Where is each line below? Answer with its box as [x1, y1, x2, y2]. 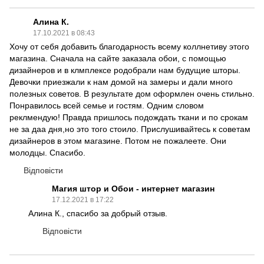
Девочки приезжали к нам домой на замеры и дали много [9, 77, 233, 87]
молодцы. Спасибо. [9, 148, 85, 157]
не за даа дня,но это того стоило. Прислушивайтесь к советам [9, 124, 250, 134]
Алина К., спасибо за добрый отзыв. [28, 209, 167, 218]
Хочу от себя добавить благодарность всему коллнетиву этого [9, 42, 249, 51]
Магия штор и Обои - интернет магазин [52, 184, 214, 193]
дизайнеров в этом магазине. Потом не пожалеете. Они [9, 136, 226, 146]
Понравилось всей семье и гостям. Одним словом [9, 101, 204, 110]
